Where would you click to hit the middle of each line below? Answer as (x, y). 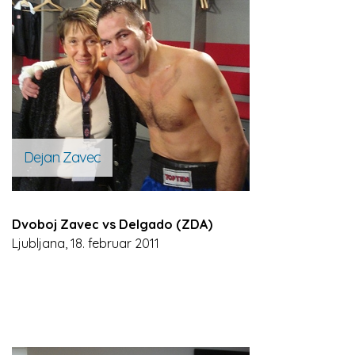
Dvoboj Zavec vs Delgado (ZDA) (114, 224)
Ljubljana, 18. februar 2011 (86, 243)
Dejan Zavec (62, 157)
